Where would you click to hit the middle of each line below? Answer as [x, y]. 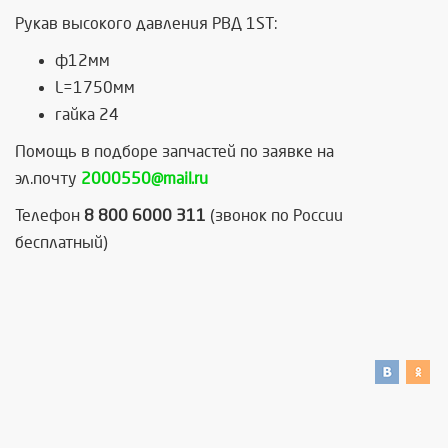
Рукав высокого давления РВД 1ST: [146, 23]
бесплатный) [61, 242]
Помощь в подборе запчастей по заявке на [174, 151]
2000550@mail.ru [144, 178]
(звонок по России [276, 215]
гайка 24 [87, 114]
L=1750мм [95, 87]
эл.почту [48, 178]
